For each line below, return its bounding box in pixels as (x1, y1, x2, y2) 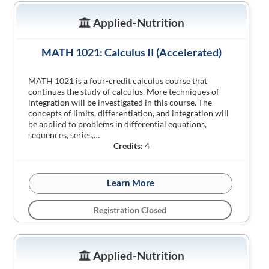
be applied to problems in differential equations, (28, 119, 207, 129)
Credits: (113, 141, 143, 151)
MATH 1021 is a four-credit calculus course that (28, 76, 208, 86)
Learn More (107, 177, 155, 188)
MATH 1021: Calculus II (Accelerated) (41, 46, 222, 59)
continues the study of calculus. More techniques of (28, 86, 220, 97)
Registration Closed (94, 205, 166, 215)
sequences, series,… (28, 130, 100, 140)
